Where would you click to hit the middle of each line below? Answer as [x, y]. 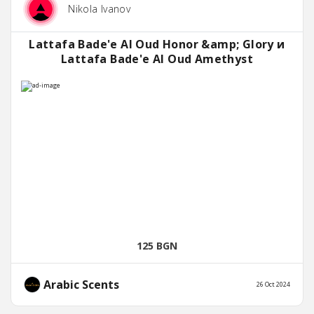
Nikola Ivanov [99, 9]
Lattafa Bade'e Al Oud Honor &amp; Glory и [157, 45]
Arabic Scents [80, 285]
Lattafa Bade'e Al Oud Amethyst [157, 59]
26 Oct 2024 [273, 285]
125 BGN [157, 246]
